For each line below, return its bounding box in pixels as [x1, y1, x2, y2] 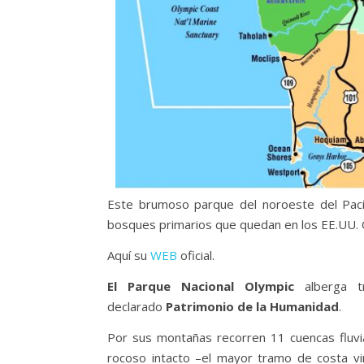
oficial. [177, 247, 214, 264]
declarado [107, 298, 166, 315]
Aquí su [107, 247, 150, 264]
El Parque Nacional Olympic [107, 278, 294, 295]
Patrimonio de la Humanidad [166, 298, 339, 315]
